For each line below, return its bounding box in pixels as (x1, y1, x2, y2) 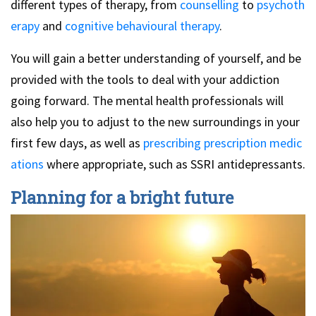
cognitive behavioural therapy (65, 18, 219, 35)
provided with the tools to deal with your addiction (11, 71, 279, 88)
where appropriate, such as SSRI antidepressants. (44, 156, 305, 173)
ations (11, 156, 44, 173)
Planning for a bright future (11, 186, 233, 209)
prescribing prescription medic (143, 135, 302, 152)
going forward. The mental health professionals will (11, 92, 284, 109)
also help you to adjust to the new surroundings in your (11, 114, 300, 130)
